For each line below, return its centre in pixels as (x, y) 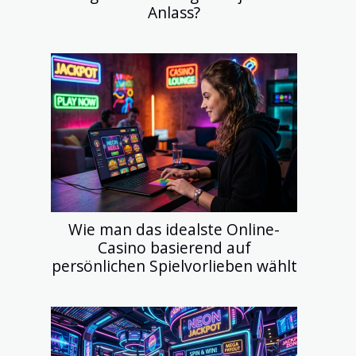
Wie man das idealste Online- (174, 229)
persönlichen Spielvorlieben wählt (174, 265)
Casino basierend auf (174, 247)
